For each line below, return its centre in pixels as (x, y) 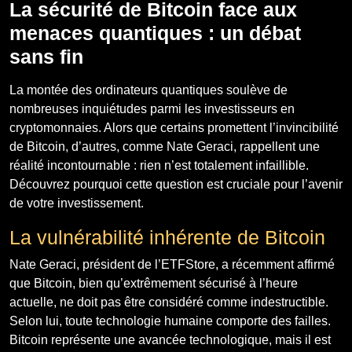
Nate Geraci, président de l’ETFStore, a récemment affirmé (172, 264)
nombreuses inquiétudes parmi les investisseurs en (152, 108)
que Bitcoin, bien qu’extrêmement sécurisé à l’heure (154, 283)
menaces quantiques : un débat (155, 33)
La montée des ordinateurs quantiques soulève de (148, 90)
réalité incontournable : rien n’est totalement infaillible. (159, 165)
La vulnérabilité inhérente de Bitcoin (167, 237)
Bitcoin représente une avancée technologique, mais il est (170, 339)
